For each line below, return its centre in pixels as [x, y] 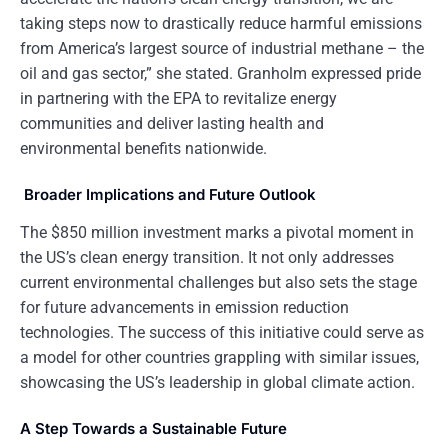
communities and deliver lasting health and [172, 123]
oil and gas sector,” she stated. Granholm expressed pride [220, 73]
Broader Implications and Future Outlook [168, 194]
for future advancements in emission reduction [184, 307]
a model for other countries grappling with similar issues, [219, 357]
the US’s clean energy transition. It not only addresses [207, 257]
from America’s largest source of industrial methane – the [222, 48]
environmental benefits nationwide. [143, 148]
